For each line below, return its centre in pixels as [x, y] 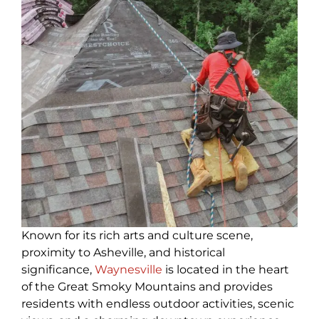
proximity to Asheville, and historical [123, 253]
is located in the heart [226, 270]
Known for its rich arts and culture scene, [137, 236]
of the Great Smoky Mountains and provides [147, 287]
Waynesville [129, 270]
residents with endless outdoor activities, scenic [158, 304]
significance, [58, 270]
